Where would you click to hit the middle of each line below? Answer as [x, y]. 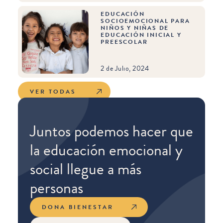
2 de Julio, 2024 [125, 68]
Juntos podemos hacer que [111, 131]
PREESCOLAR [124, 42]
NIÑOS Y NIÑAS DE [135, 28]
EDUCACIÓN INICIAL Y [141, 35]
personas [56, 187]
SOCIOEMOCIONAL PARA [145, 21]
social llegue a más [85, 168]
